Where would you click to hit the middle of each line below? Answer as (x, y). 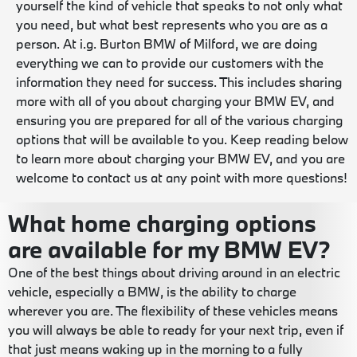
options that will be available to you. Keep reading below (182, 139)
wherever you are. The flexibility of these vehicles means (173, 310)
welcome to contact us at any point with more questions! (182, 177)
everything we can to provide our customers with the (170, 62)
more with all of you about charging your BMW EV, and (175, 100)
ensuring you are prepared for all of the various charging (179, 120)
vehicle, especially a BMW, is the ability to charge (152, 291)
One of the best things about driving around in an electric (174, 272)
